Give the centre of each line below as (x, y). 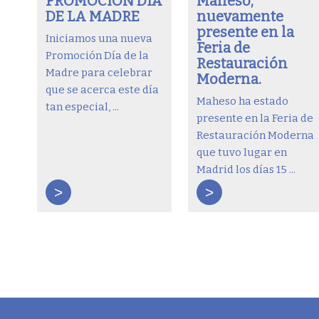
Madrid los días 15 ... (246, 169)
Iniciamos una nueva (99, 38)
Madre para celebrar (99, 72)
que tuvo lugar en (242, 152)
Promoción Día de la (97, 55)
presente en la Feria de (255, 118)
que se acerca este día (102, 89)
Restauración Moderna (256, 135)
